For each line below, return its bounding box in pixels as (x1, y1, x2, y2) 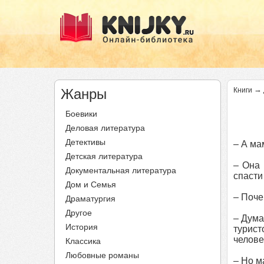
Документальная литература (65, 166, 176, 175)
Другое (65, 208, 92, 217)
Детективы (65, 137, 105, 147)
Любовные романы (65, 250, 139, 260)
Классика (65, 236, 101, 246)
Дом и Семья (65, 180, 116, 189)
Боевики (65, 109, 97, 118)
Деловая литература (65, 123, 145, 133)
